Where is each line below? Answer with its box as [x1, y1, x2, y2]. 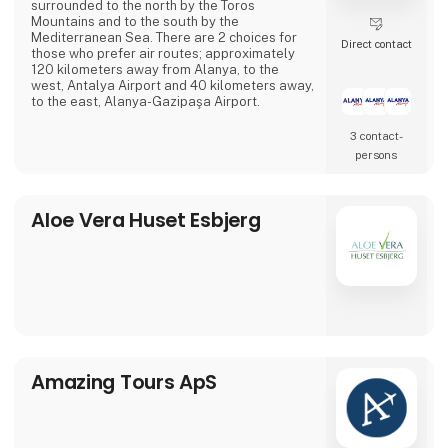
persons [355, 147, 398, 162]
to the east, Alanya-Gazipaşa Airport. [31, 93, 261, 109]
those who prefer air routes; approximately [31, 45, 296, 61]
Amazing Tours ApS [31, 367, 218, 396]
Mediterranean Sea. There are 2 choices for [31, 29, 298, 45]
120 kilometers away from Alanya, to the [31, 61, 280, 77]
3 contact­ [349, 128, 403, 143]
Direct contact [340, 38, 412, 51]
